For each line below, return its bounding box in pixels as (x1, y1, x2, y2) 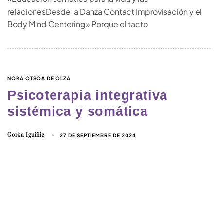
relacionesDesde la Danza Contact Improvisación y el (7, 6, 202, 17)
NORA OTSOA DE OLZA (7, 75, 71, 82)
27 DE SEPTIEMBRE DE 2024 (60, 132, 137, 139)
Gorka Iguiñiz (7, 132, 45, 139)
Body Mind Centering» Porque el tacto (7, 19, 148, 30)
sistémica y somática (7, 104, 148, 119)
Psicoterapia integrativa (7, 88, 168, 103)
